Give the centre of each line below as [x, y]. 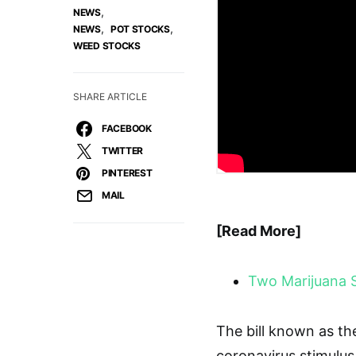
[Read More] [259, 230]
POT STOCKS [140, 29]
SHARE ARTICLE [110, 96]
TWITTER [122, 150]
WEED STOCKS [107, 45]
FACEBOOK [127, 128]
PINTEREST [127, 172]
